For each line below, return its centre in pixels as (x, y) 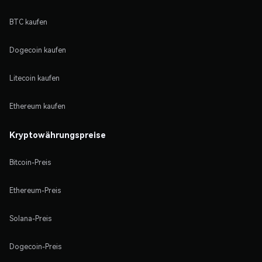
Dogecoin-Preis (35, 246)
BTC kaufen (28, 22)
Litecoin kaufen (35, 78)
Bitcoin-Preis (30, 162)
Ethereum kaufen (37, 106)
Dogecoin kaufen (38, 50)
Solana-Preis (30, 218)
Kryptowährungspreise (58, 134)
